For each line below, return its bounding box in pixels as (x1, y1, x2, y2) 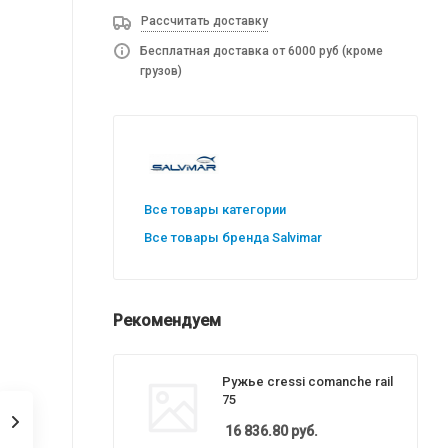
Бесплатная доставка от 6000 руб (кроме (140, 44, 383, 58)
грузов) (140, 64, 182, 78)
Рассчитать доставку (141, 14, 268, 28)
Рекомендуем (113, 311, 221, 330)
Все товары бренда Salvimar (144, 230, 322, 245)
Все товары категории (144, 202, 286, 217)
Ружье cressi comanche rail (222, 373, 393, 389)
